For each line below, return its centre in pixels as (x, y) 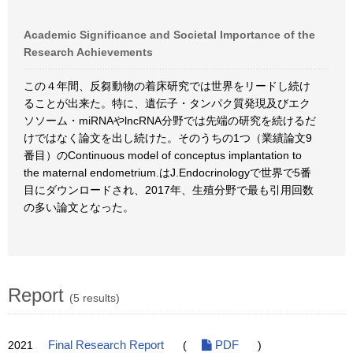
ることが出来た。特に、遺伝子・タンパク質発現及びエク (167, 103)
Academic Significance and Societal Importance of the (169, 35)
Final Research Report (106, 345)
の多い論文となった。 (79, 207)
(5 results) (95, 298)
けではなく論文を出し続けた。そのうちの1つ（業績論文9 (168, 138)
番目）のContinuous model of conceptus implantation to (163, 155)
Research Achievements (88, 52)
